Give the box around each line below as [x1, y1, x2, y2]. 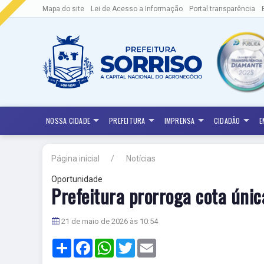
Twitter [135, 239, 162, 248]
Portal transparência [189, 5, 255, 14]
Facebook [93, 239, 128, 248]
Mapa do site [42, 5, 84, 14]
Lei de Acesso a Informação [91, 5, 183, 14]
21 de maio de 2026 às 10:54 [60, 217, 158, 226]
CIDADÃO [213, 115, 240, 126]
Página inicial [51, 154, 100, 163]
